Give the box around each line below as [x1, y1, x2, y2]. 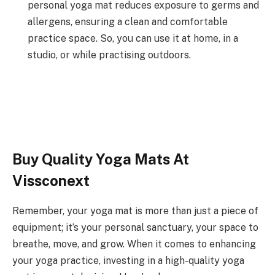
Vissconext [12, 172, 90, 190]
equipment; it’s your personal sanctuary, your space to [12, 222, 258, 234]
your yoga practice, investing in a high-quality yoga [12, 255, 244, 267]
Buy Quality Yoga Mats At [12, 150, 189, 168]
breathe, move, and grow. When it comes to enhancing [12, 238, 256, 250]
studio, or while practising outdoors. [28, 48, 191, 61]
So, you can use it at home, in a [100, 32, 238, 44]
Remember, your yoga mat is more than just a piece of [12, 205, 258, 217]
